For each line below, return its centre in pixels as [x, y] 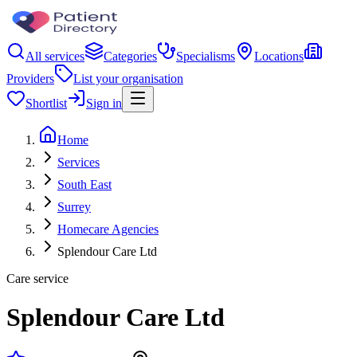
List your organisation [128, 78]
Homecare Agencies [108, 229]
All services [55, 56]
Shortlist [46, 103]
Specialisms [206, 56]
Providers [30, 78]
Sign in [104, 103]
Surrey [74, 207]
